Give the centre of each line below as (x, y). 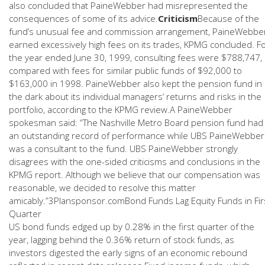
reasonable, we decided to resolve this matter (102, 188)
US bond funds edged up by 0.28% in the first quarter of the (132, 227)
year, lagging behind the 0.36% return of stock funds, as (122, 240)
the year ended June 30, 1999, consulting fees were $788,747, (135, 57)
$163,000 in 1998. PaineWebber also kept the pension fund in (135, 83)
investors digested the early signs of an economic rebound (128, 253)
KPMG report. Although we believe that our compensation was (135, 174)
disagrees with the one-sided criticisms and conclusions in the (135, 161)
